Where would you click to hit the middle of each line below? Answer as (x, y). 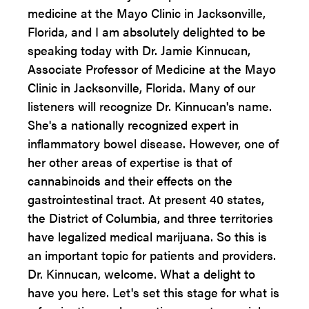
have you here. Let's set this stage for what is (153, 292)
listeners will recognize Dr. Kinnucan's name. (150, 106)
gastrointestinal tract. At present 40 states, (146, 199)
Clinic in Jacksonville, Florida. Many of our (141, 87)
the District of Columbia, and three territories (150, 218)
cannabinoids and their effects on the (130, 180)
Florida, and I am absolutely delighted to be (147, 31)
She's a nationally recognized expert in (133, 124)
